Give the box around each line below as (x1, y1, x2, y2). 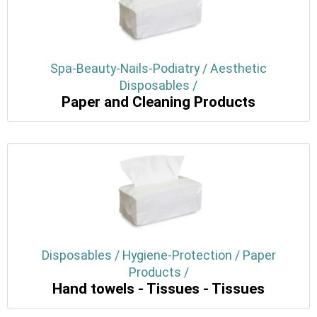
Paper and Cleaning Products (62, 93, 255, 111)
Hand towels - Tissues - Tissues (52, 280, 265, 298)
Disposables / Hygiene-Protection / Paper (41, 248, 276, 263)
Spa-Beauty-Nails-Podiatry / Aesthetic (50, 62, 267, 76)
